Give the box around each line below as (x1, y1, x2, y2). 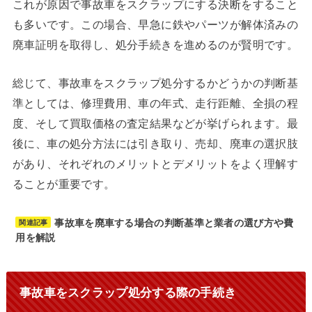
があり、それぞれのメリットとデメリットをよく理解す (12, 155, 299, 172)
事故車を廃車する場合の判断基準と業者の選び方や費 (54, 214, 294, 229)
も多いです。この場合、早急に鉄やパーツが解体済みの (12, 15, 299, 32)
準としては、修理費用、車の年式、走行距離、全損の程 (12, 94, 299, 111)
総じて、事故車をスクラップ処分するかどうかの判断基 (12, 74, 299, 91)
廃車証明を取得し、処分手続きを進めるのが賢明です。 (12, 35, 299, 52)
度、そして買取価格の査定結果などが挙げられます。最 (12, 114, 299, 132)
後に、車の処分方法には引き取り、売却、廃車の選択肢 (12, 134, 299, 152)
